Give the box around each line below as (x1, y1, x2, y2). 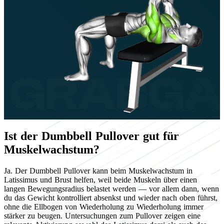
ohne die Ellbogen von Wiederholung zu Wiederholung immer (4, 202, 203, 211)
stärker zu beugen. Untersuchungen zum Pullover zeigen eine (4, 211, 200, 220)
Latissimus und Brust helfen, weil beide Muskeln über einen (4, 175, 197, 184)
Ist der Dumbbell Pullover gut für (4, 129, 179, 143)
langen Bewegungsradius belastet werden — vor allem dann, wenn (4, 184, 219, 193)
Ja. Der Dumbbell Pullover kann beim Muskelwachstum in (4, 166, 192, 175)
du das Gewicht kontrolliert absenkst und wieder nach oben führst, (4, 193, 217, 202)
